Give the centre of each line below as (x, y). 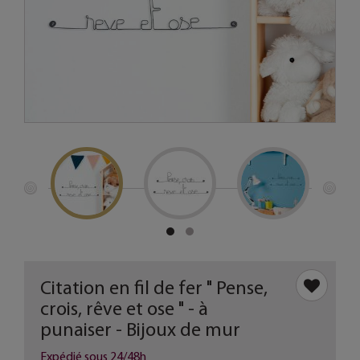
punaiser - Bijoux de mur (140, 329)
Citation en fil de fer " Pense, (154, 287)
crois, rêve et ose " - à (124, 308)
